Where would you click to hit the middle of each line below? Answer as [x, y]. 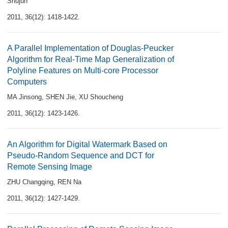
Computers [27, 82]
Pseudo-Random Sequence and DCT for [81, 155]
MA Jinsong [24, 97]
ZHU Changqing [30, 182]
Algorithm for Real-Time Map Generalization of [91, 59]
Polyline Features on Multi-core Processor [83, 70]
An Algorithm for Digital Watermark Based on [87, 144]
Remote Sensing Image [50, 167]
